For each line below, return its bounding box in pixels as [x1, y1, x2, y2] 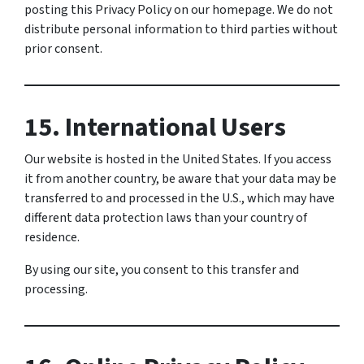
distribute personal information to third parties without [24, 20, 338, 38]
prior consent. [24, 40, 102, 58]
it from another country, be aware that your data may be [24, 170, 336, 188]
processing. [24, 280, 88, 298]
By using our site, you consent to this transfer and [24, 261, 299, 279]
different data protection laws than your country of [24, 209, 307, 227]
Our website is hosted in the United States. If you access [24, 150, 331, 168]
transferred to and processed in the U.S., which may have [24, 189, 335, 207]
